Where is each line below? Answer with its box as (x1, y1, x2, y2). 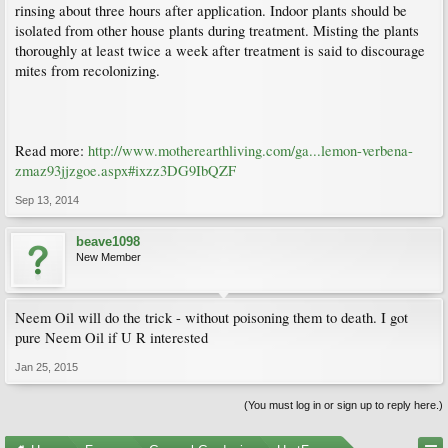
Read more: (15, 141, 88, 161)
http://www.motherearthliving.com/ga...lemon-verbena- (88, 141, 413, 161)
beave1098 (76, 234, 140, 250)
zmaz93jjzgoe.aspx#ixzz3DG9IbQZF (15, 161, 236, 181)
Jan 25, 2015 (15, 361, 78, 374)
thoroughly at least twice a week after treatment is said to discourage (15, 41, 425, 61)
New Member (76, 251, 141, 264)
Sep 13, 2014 (15, 194, 79, 207)
